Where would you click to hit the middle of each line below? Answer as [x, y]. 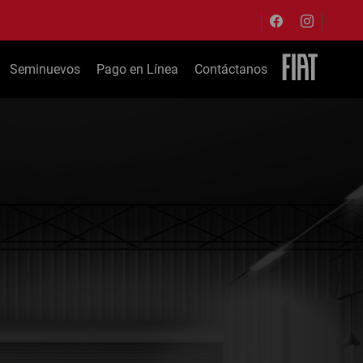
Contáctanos [231, 69]
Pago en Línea [137, 69]
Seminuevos [45, 69]
